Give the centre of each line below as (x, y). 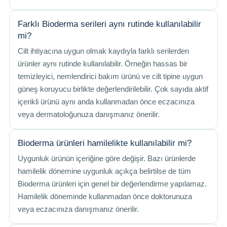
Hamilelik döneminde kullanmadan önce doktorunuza (105, 197)
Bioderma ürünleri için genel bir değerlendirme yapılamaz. (112, 184)
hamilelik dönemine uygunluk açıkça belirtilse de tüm (104, 171)
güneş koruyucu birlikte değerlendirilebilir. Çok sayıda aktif (113, 89)
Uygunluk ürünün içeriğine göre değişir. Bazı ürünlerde (107, 159)
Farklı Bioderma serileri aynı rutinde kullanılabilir (109, 24)
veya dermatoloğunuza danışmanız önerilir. (89, 115)
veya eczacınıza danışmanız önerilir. (78, 209)
